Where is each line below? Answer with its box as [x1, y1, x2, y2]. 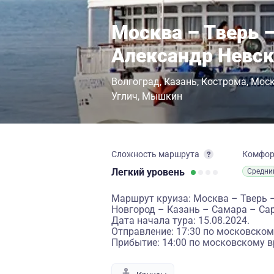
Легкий [111, 166, 147, 178]
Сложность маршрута [111, 149, 199, 159]
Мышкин [142, 91, 182, 102]
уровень [147, 166, 185, 178]
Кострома [201, 76, 246, 87]
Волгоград [111, 76, 160, 87]
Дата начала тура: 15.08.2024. [111, 215, 250, 226]
